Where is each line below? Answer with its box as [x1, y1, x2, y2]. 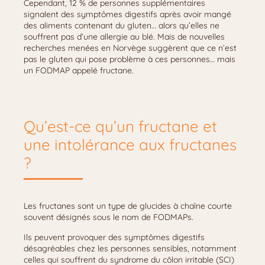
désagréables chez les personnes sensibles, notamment [24, 243, 237, 254]
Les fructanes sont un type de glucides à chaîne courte [24, 201, 232, 211]
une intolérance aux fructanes [24, 135, 237, 154]
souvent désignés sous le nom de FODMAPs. [24, 212, 193, 222]
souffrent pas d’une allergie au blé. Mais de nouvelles [24, 31, 225, 42]
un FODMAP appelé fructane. [24, 65, 134, 76]
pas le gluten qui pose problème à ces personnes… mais [24, 54, 235, 64]
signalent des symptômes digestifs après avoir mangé [24, 9, 231, 20]
